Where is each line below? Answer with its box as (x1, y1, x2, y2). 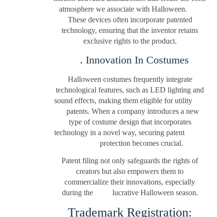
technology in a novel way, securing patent (54, 128, 206, 137)
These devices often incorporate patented (67, 15, 192, 24)
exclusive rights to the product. (83, 37, 177, 46)
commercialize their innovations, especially (64, 178, 196, 186)
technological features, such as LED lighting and (56, 85, 204, 94)
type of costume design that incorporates (68, 117, 191, 126)
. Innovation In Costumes (71, 53, 189, 66)
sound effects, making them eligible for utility (54, 96, 206, 105)
